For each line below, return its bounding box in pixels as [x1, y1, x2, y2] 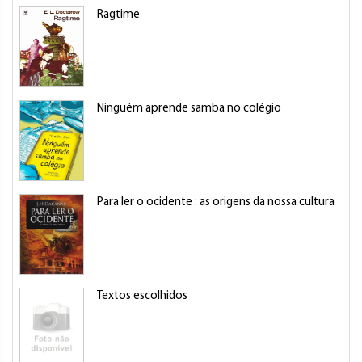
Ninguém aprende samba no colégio [97, 103, 281, 115]
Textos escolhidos [97, 290, 187, 302]
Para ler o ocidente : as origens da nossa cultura [97, 196, 335, 208]
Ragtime [97, 9, 140, 21]
